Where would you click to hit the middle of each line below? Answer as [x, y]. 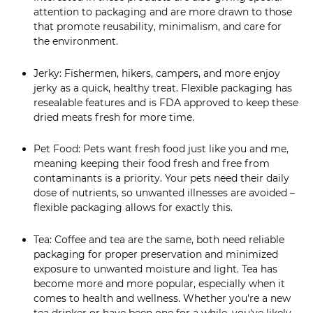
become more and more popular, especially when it [159, 283]
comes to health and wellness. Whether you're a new [162, 298]
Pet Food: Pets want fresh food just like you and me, [161, 149]
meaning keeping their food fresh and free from [152, 164]
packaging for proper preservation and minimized [156, 254]
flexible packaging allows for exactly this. [133, 208]
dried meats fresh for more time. [114, 117]
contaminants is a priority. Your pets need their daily [161, 179]
